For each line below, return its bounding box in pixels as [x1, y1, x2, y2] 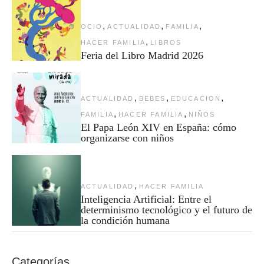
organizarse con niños [80, 132, 174, 144]
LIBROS [150, 39, 182, 47]
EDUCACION [170, 95, 222, 103]
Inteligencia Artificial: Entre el [80, 193, 212, 206]
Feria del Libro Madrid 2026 [80, 49, 203, 62]
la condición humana [80, 214, 170, 227]
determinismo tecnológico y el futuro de [80, 204, 252, 216]
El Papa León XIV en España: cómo [80, 121, 236, 134]
